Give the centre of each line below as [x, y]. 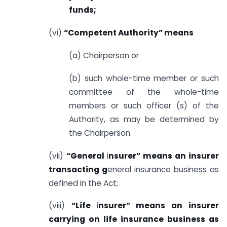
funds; [83, 10]
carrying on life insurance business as [134, 219]
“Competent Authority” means [129, 33]
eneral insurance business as [163, 169]
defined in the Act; [83, 183]
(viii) [60, 206]
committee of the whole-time [144, 92]
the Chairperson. [100, 133]
